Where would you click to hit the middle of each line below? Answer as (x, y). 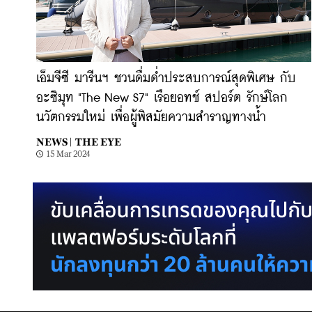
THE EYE (98, 142)
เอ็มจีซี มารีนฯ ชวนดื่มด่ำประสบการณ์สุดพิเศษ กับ (166, 79)
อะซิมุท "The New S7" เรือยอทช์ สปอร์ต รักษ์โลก (162, 98)
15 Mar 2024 (69, 154)
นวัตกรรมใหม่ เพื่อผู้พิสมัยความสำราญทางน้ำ (151, 118)
